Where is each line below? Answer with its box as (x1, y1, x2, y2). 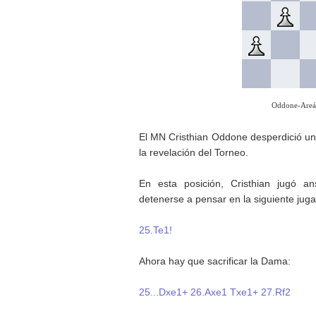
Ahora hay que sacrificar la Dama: (139, 255, 291, 267)
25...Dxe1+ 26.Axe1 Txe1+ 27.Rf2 (139, 286, 291, 298)
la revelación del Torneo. (139, 146, 248, 158)
